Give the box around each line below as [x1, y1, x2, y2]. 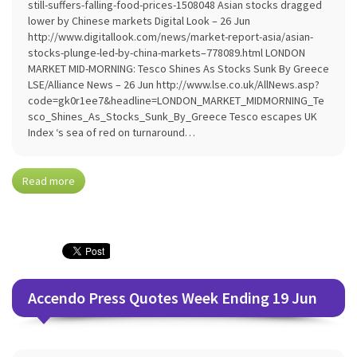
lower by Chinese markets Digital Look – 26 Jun [28, 14, 250, 28]
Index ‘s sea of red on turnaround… [28, 125, 195, 139]
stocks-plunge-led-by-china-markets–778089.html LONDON [28, 45, 305, 60]
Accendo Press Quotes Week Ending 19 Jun [28, 288, 317, 308]
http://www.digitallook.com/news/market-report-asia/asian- [28, 29, 313, 44]
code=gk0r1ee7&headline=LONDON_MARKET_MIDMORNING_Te [28, 93, 324, 108]
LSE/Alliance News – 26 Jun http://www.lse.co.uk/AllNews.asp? [28, 77, 320, 92]
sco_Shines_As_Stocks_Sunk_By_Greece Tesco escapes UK [28, 109, 317, 124]
